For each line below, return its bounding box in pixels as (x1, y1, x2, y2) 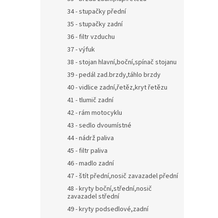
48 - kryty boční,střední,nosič (67, 184, 152, 194)
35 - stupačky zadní (67, 19, 123, 29)
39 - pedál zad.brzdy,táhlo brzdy (67, 70, 161, 80)
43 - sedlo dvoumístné (67, 121, 131, 130)
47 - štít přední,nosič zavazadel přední (67, 171, 178, 181)
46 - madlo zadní (67, 159, 114, 168)
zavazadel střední (67, 192, 119, 201)
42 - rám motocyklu (67, 108, 122, 118)
